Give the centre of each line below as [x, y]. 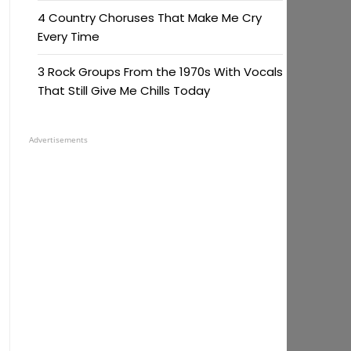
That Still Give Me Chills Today [123, 90]
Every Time [68, 36]
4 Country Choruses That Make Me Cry [149, 18]
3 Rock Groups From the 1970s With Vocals [160, 72]
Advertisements [58, 139]
